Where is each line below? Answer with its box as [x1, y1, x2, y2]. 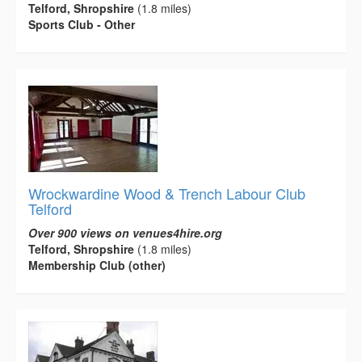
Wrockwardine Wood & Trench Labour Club [28, 183, 305, 204]
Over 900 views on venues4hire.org [28, 225, 222, 242]
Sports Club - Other [28, 16, 135, 33]
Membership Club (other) [28, 257, 166, 274]
